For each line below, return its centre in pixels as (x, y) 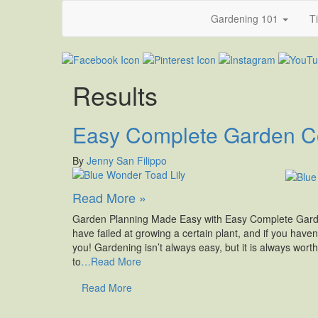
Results (115, 95)
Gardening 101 (246, 18)
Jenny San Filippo (127, 161)
